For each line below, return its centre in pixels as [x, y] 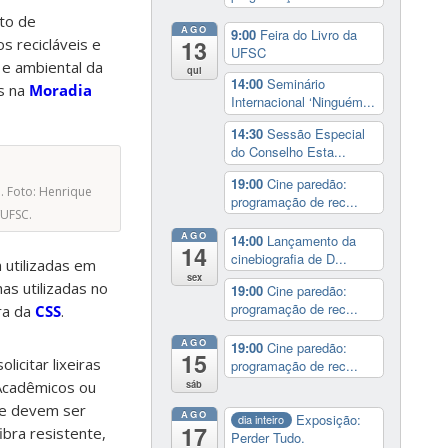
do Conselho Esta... [288, 152]
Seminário [295, 84]
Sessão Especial [315, 134]
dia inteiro [261, 419]
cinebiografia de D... [288, 258]
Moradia [60, 90]
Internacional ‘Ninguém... [302, 102]
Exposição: [329, 419]
